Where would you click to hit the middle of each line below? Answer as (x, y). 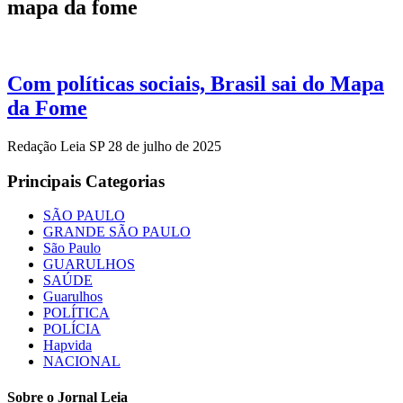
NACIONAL (82, 362)
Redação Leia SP (58, 146)
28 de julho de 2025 (165, 146)
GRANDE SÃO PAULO (117, 232)
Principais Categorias (86, 181)
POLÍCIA (72, 329)
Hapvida (67, 345)
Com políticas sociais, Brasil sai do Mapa (196, 84)
